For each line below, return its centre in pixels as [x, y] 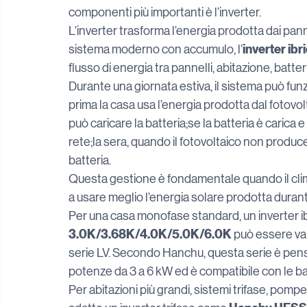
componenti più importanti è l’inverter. [165, 12]
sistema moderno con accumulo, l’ [156, 49]
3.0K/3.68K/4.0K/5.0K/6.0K [150, 234]
